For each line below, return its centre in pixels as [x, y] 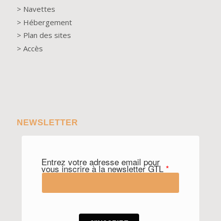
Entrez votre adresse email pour [100, 161]
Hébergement [46, 22]
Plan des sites [47, 35]
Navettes [39, 9]
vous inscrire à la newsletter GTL [103, 168]
